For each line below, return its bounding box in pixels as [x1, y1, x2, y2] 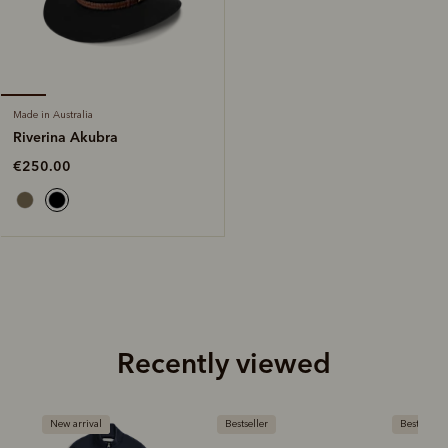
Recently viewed [117, 345, 331, 380]
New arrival [50, 417, 102, 430]
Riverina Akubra [13, 127, 118, 146]
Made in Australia [13, 108, 93, 121]
